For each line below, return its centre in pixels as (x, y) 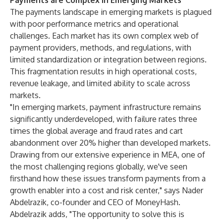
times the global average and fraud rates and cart (96, 131)
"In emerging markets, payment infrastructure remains (106, 107)
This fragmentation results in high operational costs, (103, 71)
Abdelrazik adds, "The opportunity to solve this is (97, 214)
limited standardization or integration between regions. (108, 59)
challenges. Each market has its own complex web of (104, 36)
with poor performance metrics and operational (94, 24)
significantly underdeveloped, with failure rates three (104, 119)
